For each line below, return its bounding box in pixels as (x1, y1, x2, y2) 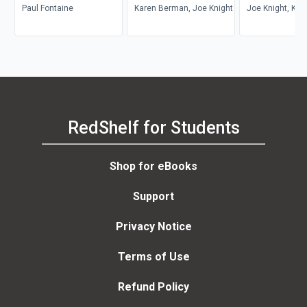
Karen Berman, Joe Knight (134, 3, 233, 13)
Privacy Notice (115, 220, 192, 234)
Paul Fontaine (21, 3, 73, 13)
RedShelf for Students (67, 117, 240, 138)
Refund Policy (118, 280, 189, 294)
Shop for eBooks (110, 160, 197, 173)
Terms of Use (117, 250, 190, 264)
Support (133, 190, 174, 204)
